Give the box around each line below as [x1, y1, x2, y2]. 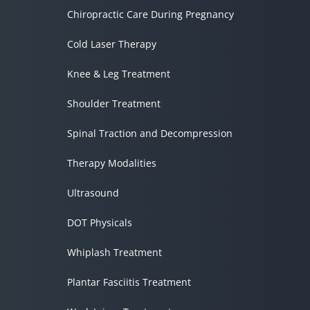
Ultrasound [66, 186, 119, 200]
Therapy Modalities [66, 156, 156, 170]
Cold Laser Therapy [66, 37, 156, 51]
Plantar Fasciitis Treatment [66, 275, 191, 289]
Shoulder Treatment [66, 97, 161, 111]
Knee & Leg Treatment [66, 67, 170, 81]
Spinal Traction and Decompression [66, 127, 232, 140]
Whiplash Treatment [66, 246, 162, 259]
